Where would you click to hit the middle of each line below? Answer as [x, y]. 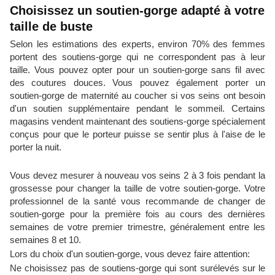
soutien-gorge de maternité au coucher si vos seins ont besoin [137, 95]
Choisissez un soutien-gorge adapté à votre [137, 10]
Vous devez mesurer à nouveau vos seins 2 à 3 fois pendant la [137, 175]
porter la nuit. [36, 147]
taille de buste [51, 26]
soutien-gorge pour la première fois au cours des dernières [137, 214]
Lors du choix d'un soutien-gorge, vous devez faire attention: [130, 254]
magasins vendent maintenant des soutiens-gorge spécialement [137, 121]
